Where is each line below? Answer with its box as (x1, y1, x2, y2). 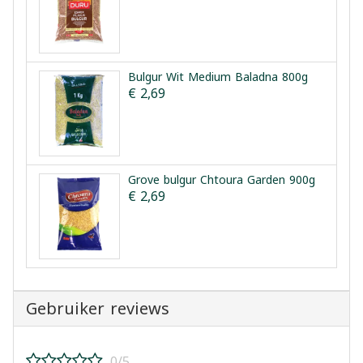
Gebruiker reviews (26, 293, 169, 324)
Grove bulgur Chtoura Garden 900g (128, 169, 315, 191)
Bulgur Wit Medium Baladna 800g (128, 66, 308, 88)
